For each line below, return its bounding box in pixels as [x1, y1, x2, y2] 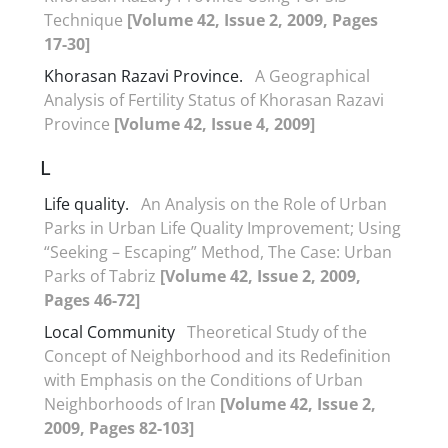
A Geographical [255, 64, 370, 87]
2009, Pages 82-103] [44, 416, 194, 439]
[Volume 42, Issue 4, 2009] [114, 112, 315, 135]
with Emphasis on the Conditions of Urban [44, 368, 363, 391]
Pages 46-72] [44, 288, 140, 311]
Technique [44, 8, 127, 31]
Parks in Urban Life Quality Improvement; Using [44, 216, 401, 239]
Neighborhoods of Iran [44, 392, 220, 415]
